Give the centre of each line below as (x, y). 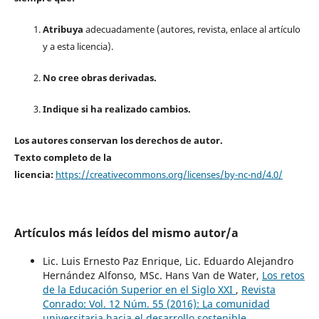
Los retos (283, 276)
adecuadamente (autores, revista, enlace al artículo (192, 29)
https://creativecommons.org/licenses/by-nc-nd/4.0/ (169, 174)
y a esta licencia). (78, 46)
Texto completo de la (63, 157)
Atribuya (63, 29)
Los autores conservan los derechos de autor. (118, 140)
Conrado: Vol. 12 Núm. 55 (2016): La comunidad (156, 304)
